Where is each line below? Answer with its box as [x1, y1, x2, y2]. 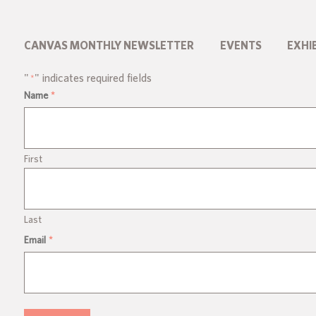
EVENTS [219, 39, 262, 52]
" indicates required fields [35, 71, 152, 85]
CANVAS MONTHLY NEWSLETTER [24, 39, 195, 52]
